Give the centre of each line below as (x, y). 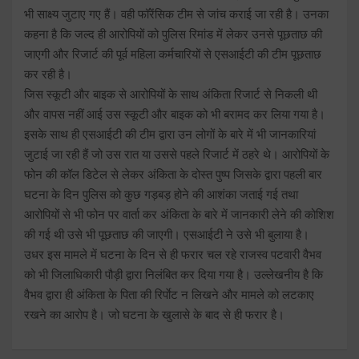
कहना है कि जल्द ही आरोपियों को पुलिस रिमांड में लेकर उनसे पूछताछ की (173, 34)
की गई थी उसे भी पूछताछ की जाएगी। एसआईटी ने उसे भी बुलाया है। (167, 234)
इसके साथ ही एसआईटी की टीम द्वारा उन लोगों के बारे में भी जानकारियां (170, 134)
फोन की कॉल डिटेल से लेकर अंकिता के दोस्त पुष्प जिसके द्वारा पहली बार (173, 174)
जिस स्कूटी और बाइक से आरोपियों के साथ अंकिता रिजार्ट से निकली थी (171, 94)
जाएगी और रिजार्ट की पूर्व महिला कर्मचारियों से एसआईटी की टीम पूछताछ (173, 54)
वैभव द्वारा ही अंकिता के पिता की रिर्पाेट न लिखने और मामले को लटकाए (169, 294)
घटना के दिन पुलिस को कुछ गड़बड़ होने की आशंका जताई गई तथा (161, 194)
